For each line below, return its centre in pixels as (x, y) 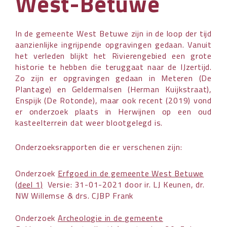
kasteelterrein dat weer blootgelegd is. (89, 122)
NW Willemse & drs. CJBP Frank (74, 195)
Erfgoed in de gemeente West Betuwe (131, 173)
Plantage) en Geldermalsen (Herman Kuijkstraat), (113, 89)
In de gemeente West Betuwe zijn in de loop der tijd (113, 33)
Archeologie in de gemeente (110, 218)
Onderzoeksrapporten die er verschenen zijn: (99, 147)
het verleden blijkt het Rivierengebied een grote (113, 55)
